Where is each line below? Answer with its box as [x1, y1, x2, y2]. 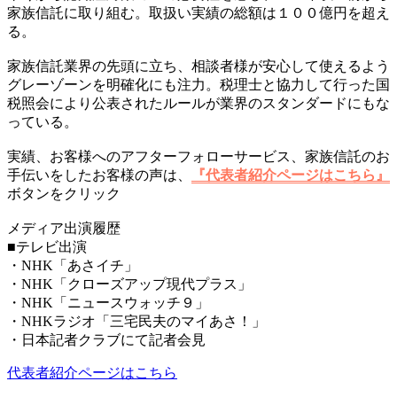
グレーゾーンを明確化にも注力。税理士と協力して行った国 [7, 76, 390, 92]
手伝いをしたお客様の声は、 [7, 167, 191, 183]
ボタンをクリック [7, 185, 121, 201]
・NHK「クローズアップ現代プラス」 [7, 276, 252, 292]
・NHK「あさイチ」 [7, 257, 138, 273]
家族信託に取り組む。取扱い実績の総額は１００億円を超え [7, 4, 390, 20]
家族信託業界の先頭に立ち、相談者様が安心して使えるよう [7, 58, 390, 74]
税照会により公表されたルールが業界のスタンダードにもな [7, 95, 390, 111]
